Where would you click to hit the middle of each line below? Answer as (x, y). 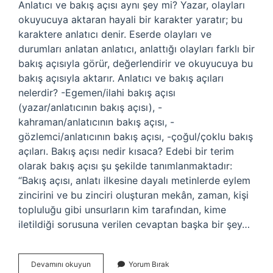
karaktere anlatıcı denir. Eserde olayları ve (115, 34)
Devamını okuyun (61, 264)
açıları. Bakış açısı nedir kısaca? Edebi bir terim (126, 151)
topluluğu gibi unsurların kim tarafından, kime (122, 210)
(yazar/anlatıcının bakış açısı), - (90, 107)
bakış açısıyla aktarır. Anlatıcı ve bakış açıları (121, 78)
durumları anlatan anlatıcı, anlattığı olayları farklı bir (136, 49)
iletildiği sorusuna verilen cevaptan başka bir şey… (134, 224)
